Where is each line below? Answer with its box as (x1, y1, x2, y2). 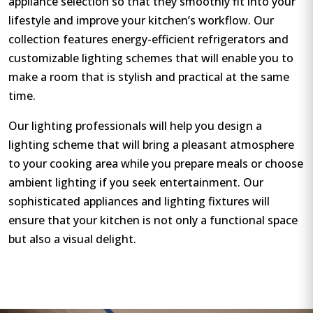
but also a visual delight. (8, 231, 136, 247)
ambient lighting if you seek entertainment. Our (8, 174, 263, 190)
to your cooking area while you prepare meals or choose (8, 155, 303, 171)
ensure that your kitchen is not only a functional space (8, 212, 298, 228)
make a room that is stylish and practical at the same (8, 68, 289, 85)
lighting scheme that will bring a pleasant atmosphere (8, 136, 294, 152)
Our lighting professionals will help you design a (8, 117, 262, 133)
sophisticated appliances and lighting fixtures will (8, 193, 270, 209)
